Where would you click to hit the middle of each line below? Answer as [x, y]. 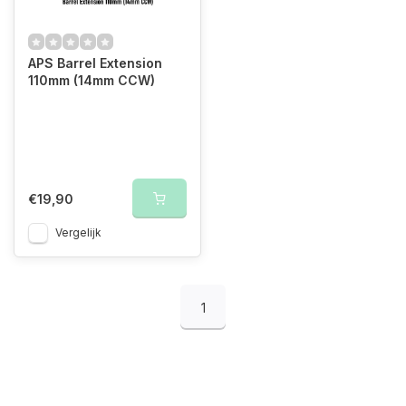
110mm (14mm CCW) [92, 80]
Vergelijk [78, 232]
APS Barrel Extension [95, 63]
